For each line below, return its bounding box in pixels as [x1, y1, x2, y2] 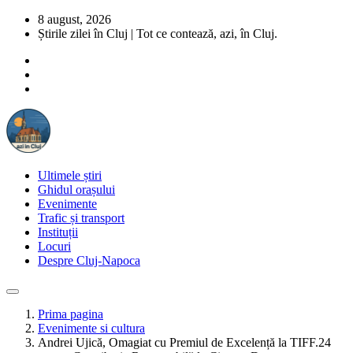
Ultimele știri [38, 169, 102, 182]
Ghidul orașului [38, 183, 115, 196]
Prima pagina [38, 307, 103, 321]
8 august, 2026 [38, 13, 111, 26]
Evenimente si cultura [38, 321, 145, 335]
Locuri [38, 240, 71, 253]
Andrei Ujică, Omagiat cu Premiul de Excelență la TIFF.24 [38, 336, 331, 349]
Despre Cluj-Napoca [38, 254, 140, 267]
